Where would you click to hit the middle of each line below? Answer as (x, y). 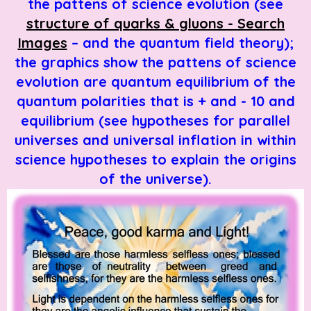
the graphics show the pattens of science (155, 62)
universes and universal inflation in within (155, 140)
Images (42, 42)
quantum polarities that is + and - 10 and (155, 101)
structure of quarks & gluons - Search (155, 23)
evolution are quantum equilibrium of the (155, 81)
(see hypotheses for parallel (194, 120)
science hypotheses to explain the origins (155, 159)
